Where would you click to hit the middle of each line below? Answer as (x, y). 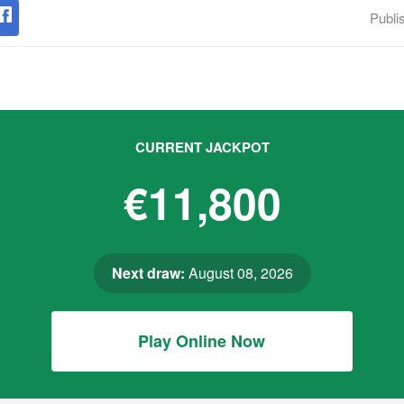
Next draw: (148, 273)
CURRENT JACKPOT (202, 147)
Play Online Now (202, 341)
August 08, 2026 (239, 273)
